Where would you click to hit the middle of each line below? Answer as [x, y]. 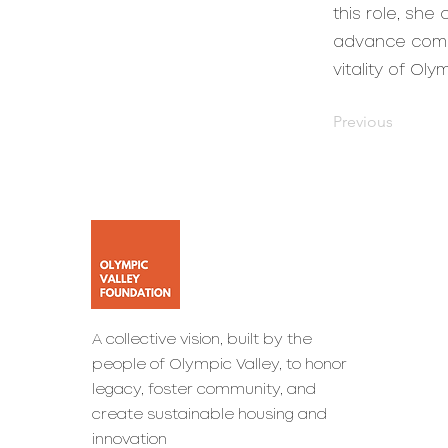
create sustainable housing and [209, 415]
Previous [363, 121]
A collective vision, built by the [202, 340]
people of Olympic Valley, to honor [219, 365]
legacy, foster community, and [204, 390]
